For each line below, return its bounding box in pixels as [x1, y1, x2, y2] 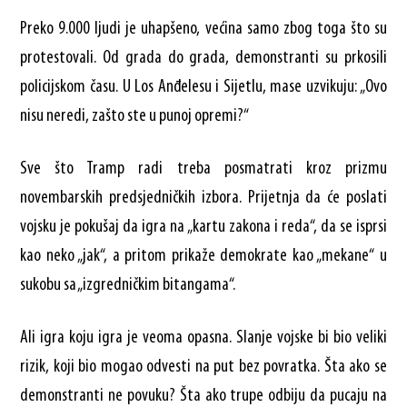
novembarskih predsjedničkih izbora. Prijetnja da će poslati [20, 188, 387, 207]
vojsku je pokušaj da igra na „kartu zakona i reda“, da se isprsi [20, 217, 387, 236]
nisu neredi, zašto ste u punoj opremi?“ [20, 106, 250, 125]
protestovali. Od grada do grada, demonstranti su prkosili [20, 48, 387, 67]
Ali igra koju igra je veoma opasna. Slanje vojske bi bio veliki [20, 328, 387, 347]
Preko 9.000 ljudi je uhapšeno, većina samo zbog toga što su [20, 19, 387, 38]
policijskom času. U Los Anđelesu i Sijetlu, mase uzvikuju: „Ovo [20, 77, 387, 96]
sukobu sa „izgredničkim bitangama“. [20, 275, 236, 294]
